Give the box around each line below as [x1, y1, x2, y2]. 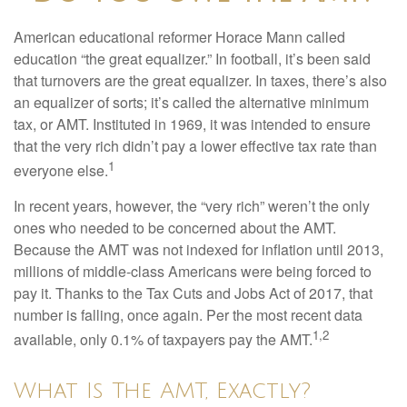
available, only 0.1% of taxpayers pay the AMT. [14, 329, 313, 351]
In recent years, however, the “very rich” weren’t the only [14, 195, 370, 217]
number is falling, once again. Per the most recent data [14, 304, 362, 326]
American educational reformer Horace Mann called [14, 26, 345, 47]
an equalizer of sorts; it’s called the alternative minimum [14, 92, 369, 113]
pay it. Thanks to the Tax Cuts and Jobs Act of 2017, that [14, 283, 372, 304]
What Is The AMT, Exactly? [14, 378, 311, 402]
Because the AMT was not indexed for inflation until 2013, [14, 239, 383, 261]
